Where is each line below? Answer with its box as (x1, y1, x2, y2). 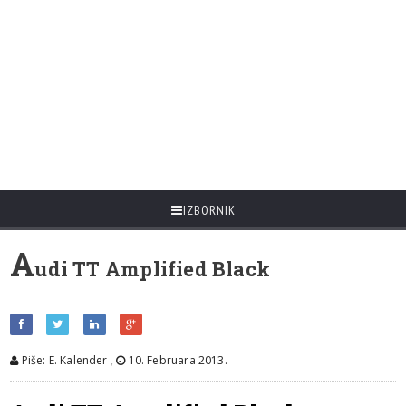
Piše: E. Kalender (18, 353, 108, 368)
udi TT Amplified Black (34, 256, 271, 282)
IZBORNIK (182, 202, 236, 218)
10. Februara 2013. (125, 353, 227, 368)
